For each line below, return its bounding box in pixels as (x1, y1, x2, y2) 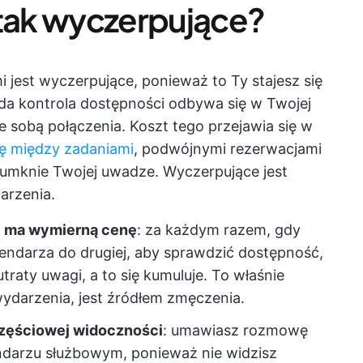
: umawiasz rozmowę (163, 322, 308, 339)
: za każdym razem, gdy (137, 221, 301, 238)
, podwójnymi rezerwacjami (134, 140, 322, 157)
